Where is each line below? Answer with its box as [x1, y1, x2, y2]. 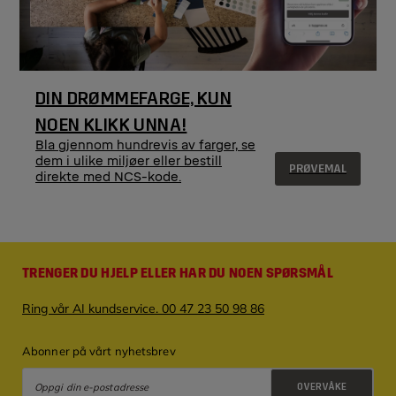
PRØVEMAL [289, 162, 346, 177]
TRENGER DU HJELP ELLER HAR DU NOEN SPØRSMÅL [22, 265, 333, 282]
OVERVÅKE [297, 381, 346, 393]
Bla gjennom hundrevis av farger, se [35, 138, 255, 154]
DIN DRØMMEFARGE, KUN [35, 88, 232, 110]
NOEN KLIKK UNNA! [35, 114, 187, 136]
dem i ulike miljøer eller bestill [35, 154, 222, 170]
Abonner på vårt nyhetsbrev [22, 344, 176, 359]
